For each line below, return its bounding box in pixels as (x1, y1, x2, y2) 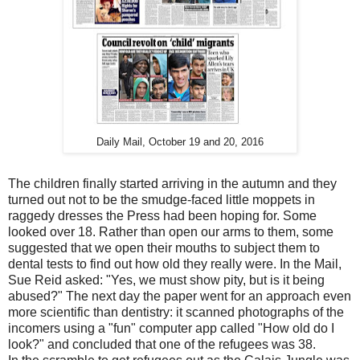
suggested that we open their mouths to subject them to (8, 240, 320, 255)
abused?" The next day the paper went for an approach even (8, 288, 351, 303)
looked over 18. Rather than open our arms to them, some (8, 224, 333, 239)
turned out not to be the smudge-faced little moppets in (8, 192, 315, 207)
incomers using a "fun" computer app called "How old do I (8, 321, 334, 335)
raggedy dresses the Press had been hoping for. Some (8, 208, 317, 223)
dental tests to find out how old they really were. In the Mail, (8, 256, 342, 271)
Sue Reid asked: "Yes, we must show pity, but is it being (8, 272, 325, 287)
